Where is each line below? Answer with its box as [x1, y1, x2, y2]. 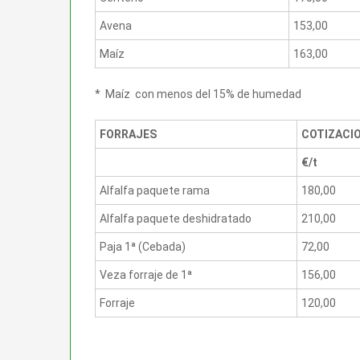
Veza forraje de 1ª [100, 268, 192, 281]
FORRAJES [100, 127, 157, 141]
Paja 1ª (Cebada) [100, 239, 186, 253]
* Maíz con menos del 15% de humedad [95, 87, 301, 100]
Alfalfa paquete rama [100, 183, 210, 197]
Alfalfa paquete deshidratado [100, 211, 252, 225]
